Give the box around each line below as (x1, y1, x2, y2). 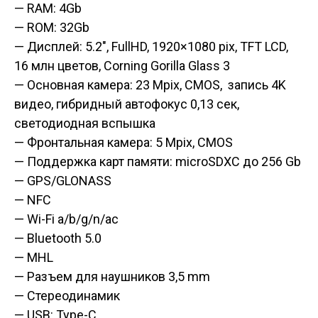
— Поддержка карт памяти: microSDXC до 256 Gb (14, 154, 301, 169)
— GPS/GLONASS (14, 173, 111, 188)
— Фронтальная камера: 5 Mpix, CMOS (14, 135, 233, 150)
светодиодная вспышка (14, 116, 155, 131)
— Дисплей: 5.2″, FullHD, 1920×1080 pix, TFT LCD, (14, 39, 288, 54)
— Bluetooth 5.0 (14, 231, 102, 246)
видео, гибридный (14, 97, 125, 111)
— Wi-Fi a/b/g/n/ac (14, 212, 119, 226)
